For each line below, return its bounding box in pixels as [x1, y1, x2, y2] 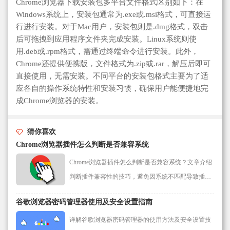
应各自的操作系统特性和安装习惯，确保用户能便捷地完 [16, 84, 208, 92]
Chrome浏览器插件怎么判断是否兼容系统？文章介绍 [69, 158, 212, 166]
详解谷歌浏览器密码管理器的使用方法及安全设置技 [69, 216, 211, 223]
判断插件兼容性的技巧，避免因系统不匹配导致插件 [69, 172, 211, 180]
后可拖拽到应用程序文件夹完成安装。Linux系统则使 [16, 34, 197, 43]
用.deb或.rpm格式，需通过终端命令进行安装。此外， [16, 47, 199, 55]
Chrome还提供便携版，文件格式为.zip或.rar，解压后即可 [16, 59, 210, 68]
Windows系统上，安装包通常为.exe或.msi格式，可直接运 [16, 10, 211, 18]
